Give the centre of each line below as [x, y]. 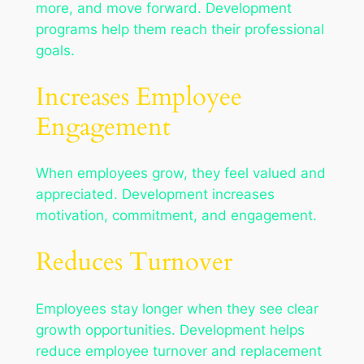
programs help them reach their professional [180, 30]
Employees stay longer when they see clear [177, 308]
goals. [55, 51]
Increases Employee [139, 96]
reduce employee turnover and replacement [178, 351]
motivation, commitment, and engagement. [176, 216]
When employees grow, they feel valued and [180, 173]
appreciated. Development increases [155, 195]
